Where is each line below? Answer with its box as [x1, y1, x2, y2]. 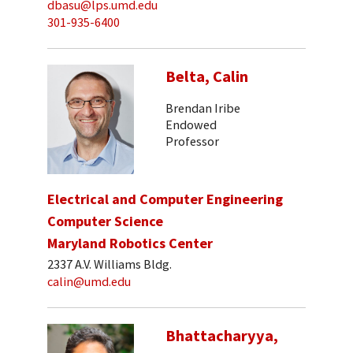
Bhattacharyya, [165, 325, 278, 347]
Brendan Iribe [165, 100, 240, 117]
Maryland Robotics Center [47, 234, 213, 253]
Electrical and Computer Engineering [47, 190, 283, 209]
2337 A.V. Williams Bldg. [47, 255, 172, 272]
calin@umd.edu [47, 273, 131, 290]
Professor [165, 133, 219, 150]
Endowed [165, 117, 217, 133]
